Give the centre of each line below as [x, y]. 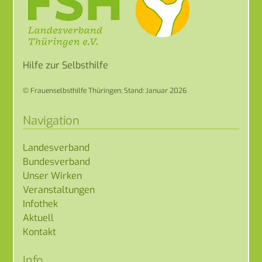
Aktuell [39, 218]
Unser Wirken [53, 175]
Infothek [41, 204]
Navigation [51, 120]
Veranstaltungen [59, 189]
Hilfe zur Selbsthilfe [66, 65]
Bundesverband [57, 161]
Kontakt [40, 232]
